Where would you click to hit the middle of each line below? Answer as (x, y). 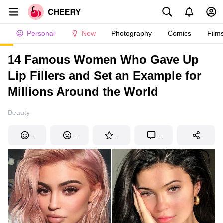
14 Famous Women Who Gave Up (103, 59)
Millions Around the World (83, 91)
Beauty (19, 112)
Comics (179, 33)
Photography (132, 33)
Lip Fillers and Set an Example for (105, 75)
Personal (41, 33)
